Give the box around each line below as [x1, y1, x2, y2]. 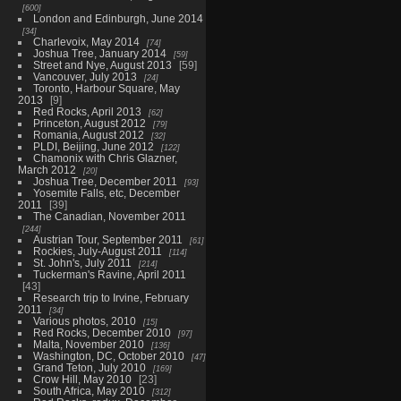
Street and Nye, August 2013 [32, 58, 172, 71]
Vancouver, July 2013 [32, 70, 137, 82]
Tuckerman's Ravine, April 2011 [32, 268, 186, 280]
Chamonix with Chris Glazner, [32, 151, 177, 164]
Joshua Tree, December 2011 [32, 175, 177, 187]
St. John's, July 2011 [32, 256, 132, 269]
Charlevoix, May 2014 [32, 35, 140, 47]
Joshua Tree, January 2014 [32, 47, 166, 59]
